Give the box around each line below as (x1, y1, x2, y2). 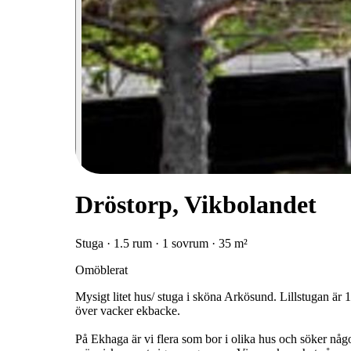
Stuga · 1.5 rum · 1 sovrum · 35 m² (75, 236, 248, 250)
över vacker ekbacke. (75, 303, 180, 317)
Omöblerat (75, 262, 128, 277)
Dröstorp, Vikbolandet (75, 190, 317, 219)
